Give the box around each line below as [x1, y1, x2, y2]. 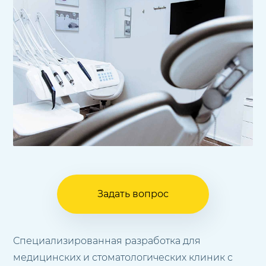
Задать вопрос [97, 188, 169, 199]
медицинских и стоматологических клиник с [13, 251, 233, 263]
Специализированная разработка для [13, 235, 201, 246]
